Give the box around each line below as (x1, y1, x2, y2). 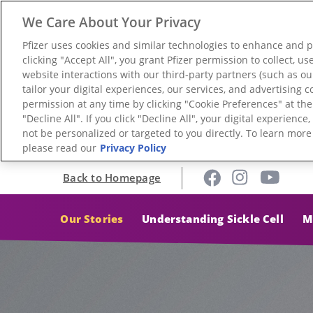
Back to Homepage (63, 170, 161, 184)
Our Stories (60, 211, 124, 226)
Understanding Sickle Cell (142, 211, 284, 226)
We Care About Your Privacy (22, 13, 201, 31)
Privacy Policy (100, 141, 166, 154)
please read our (22, 141, 96, 154)
